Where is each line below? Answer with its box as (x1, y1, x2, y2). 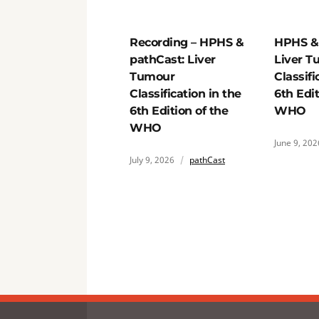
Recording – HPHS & (130, 36, 244, 49)
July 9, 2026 (130, 154, 174, 166)
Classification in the (130, 87, 241, 100)
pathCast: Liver (130, 53, 216, 66)
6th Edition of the (130, 104, 228, 117)
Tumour (130, 70, 174, 83)
